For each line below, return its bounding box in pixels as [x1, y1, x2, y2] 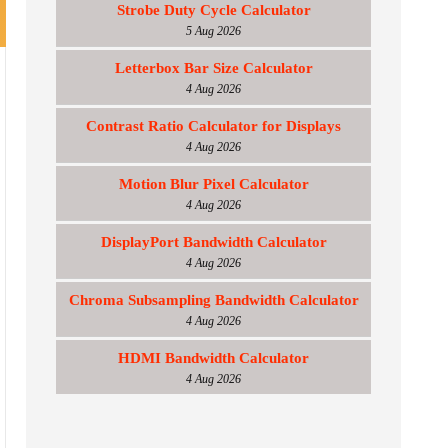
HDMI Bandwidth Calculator [118, 350, 309, 366]
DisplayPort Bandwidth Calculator [100, 234, 327, 250]
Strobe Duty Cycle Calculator [116, 2, 311, 18]
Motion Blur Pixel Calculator [118, 176, 309, 192]
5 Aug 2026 [186, 24, 241, 38]
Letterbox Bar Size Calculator [114, 60, 313, 76]
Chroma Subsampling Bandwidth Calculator [68, 292, 359, 308]
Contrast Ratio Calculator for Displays [86, 118, 341, 134]
